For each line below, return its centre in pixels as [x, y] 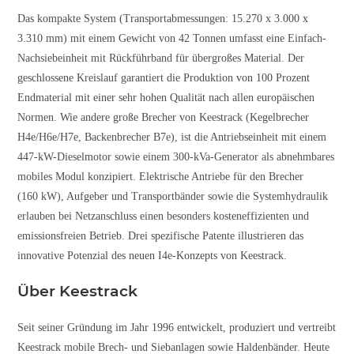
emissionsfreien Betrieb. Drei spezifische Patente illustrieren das [161, 235]
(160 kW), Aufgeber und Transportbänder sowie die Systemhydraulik [173, 196]
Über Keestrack [78, 291]
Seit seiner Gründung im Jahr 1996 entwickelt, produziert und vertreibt [177, 327]
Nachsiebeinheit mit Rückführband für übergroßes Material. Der [161, 58]
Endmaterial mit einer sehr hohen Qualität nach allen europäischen [166, 97]
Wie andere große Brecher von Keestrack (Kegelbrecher [185, 117]
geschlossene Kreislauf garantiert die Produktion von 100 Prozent [164, 77]
